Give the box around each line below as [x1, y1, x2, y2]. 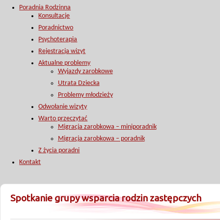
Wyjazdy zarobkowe [57, 68, 113, 75]
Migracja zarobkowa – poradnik [57, 135, 145, 142]
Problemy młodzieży [57, 91, 113, 99]
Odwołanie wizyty [38, 103, 87, 110]
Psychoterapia [38, 36, 78, 43]
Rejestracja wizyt [38, 48, 86, 55]
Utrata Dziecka [57, 80, 100, 87]
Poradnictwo [38, 24, 74, 31]
